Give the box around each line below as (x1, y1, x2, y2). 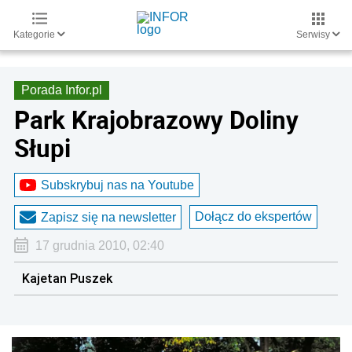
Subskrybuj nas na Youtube (41, 178, 194, 192)
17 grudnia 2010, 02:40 (35, 239, 164, 252)
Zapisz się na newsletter (41, 210, 176, 224)
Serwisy (296, 29, 332, 40)
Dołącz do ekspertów (195, 210, 312, 223)
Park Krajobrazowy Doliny (14, 103, 299, 136)
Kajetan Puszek (22, 270, 112, 286)
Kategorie (13, 29, 57, 40)
